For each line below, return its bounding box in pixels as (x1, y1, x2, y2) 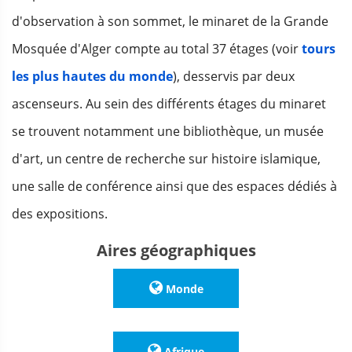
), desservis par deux (173, 68, 295, 86)
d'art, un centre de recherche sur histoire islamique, (12, 150, 321, 168)
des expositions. (12, 205, 108, 223)
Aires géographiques (96, 240, 256, 262)
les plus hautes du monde (12, 68, 173, 86)
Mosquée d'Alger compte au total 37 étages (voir (12, 40, 302, 58)
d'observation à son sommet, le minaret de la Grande (12, 13, 328, 31)
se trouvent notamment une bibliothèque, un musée (12, 123, 324, 141)
